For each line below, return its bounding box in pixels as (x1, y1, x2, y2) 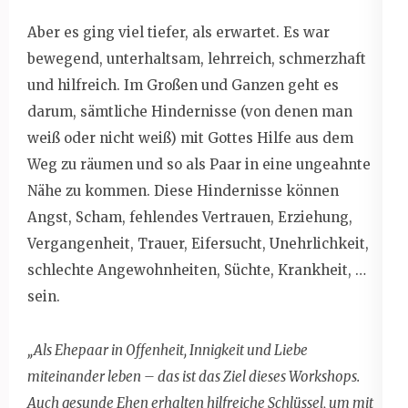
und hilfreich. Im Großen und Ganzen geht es (27, 76, 339, 94)
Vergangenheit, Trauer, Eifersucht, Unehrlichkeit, (27, 234, 369, 252)
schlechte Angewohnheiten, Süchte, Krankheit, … (27, 260, 366, 279)
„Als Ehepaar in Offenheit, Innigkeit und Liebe (27, 341, 308, 359)
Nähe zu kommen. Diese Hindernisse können (27, 181, 339, 199)
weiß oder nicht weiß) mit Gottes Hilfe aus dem (27, 128, 353, 147)
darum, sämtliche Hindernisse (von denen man (27, 102, 352, 120)
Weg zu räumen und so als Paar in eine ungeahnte (27, 155, 371, 173)
